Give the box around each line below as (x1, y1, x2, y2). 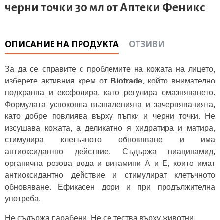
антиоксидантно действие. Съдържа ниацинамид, (5, 147, 215, 156)
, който (142, 77, 168, 85)
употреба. (5, 194, 41, 203)
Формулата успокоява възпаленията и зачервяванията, (5, 100, 215, 109)
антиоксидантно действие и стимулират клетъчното (5, 171, 215, 179)
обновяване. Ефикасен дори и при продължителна (5, 183, 215, 191)
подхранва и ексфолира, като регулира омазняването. (5, 88, 215, 97)
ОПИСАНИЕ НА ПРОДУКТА (5, 38, 119, 50)
